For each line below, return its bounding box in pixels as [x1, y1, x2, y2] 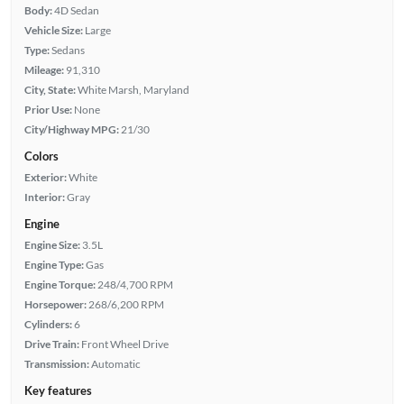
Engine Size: [23, 237, 80, 252]
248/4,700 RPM [96, 277, 173, 291]
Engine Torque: [23, 277, 96, 291]
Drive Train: [23, 336, 79, 351]
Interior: [23, 189, 65, 204]
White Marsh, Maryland [77, 82, 189, 96]
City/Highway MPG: [23, 122, 119, 136]
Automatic [90, 356, 141, 371]
